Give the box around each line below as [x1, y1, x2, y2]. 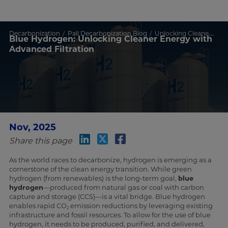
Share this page [9, 136, 72, 146]
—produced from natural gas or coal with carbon [43, 183, 204, 192]
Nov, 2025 [9, 122, 56, 133]
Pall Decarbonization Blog [67, 30, 147, 37]
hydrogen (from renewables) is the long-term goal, [9, 174, 178, 183]
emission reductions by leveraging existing [68, 202, 213, 210]
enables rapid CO [9, 202, 67, 210]
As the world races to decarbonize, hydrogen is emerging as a [9, 156, 212, 164]
